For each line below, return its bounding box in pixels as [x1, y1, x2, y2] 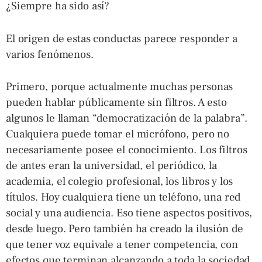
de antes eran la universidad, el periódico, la [6, 158, 217, 173]
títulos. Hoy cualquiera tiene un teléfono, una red [6, 190, 241, 204]
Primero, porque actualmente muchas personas [6, 80, 233, 94]
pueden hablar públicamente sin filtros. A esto [6, 95, 227, 109]
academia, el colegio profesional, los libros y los [6, 174, 233, 188]
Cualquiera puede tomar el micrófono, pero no [6, 127, 230, 141]
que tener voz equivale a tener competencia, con [6, 237, 238, 251]
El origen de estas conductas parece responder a [6, 31, 237, 46]
